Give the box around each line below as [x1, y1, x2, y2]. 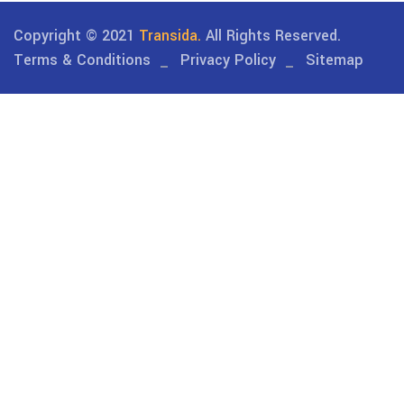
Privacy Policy [180, 50, 276, 70]
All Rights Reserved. [201, 25, 341, 46]
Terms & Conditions [14, 50, 151, 70]
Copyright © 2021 [14, 25, 139, 46]
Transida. [139, 25, 201, 46]
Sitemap [306, 50, 363, 70]
